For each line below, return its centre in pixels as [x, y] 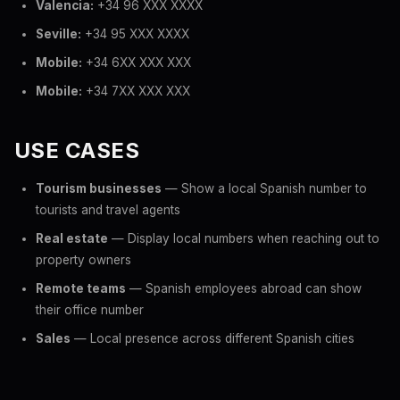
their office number [90, 310]
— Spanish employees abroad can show [244, 288]
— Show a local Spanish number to [264, 188]
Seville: [58, 34]
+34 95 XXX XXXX [135, 34]
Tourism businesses [99, 188]
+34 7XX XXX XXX [136, 91]
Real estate [72, 238]
